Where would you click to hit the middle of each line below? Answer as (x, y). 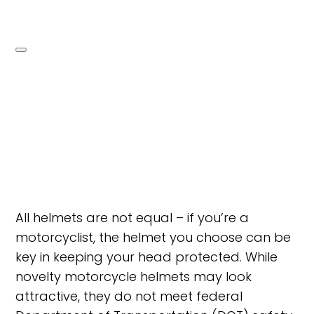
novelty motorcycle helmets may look (134, 276)
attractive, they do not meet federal (129, 296)
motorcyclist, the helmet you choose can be (153, 237)
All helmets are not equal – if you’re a (132, 217)
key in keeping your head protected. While (147, 257)
